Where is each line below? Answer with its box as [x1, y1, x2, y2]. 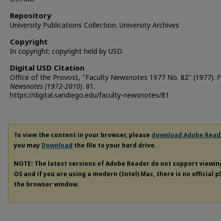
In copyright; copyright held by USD [10, 46, 122, 56]
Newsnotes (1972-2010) [10, 81, 82, 91]
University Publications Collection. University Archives [10, 20, 179, 30]
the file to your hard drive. [73, 141, 156, 149]
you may [14, 141, 41, 149]
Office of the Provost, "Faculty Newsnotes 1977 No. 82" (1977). [10, 73, 217, 82]
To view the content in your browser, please [14, 131, 151, 139]
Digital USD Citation [10, 63, 84, 73]
